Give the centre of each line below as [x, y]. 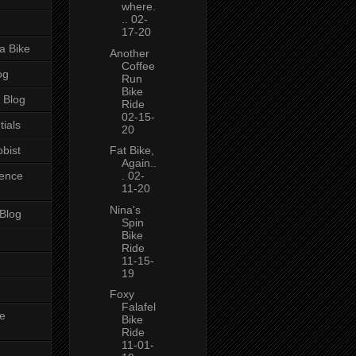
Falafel [138, 307]
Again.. [139, 163]
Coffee [138, 66]
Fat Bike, [132, 151]
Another [129, 53]
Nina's [125, 209]
